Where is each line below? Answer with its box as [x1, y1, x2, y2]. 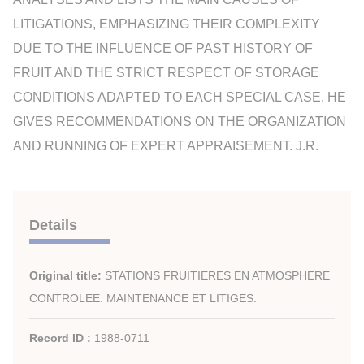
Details [29, 216, 77, 233]
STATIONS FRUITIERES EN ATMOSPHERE [105, 268, 330, 282]
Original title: [29, 268, 105, 282]
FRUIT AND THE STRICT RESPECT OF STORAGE [13, 65, 319, 80]
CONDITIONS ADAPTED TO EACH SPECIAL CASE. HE [13, 89, 346, 104]
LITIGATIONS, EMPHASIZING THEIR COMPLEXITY [13, 16, 320, 31]
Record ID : [29, 331, 94, 344]
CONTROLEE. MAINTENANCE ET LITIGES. [29, 291, 257, 305]
